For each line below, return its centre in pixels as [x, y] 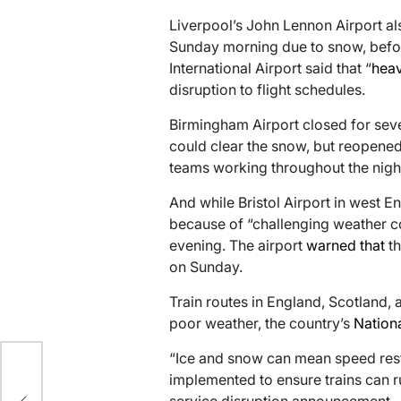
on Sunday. [205, 267]
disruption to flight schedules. [267, 90]
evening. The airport [237, 246]
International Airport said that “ [270, 68]
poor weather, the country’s [261, 324]
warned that [345, 246]
